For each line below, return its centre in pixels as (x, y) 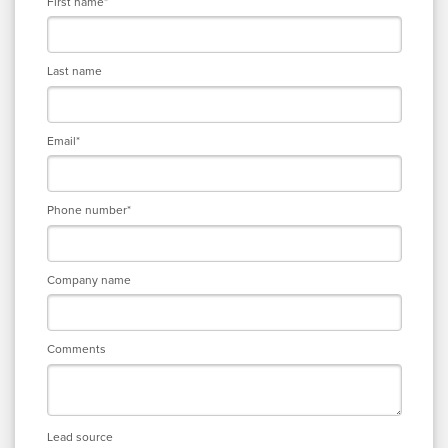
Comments (76, 349)
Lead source (79, 436)
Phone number (86, 210)
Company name (88, 279)
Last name (74, 71)
